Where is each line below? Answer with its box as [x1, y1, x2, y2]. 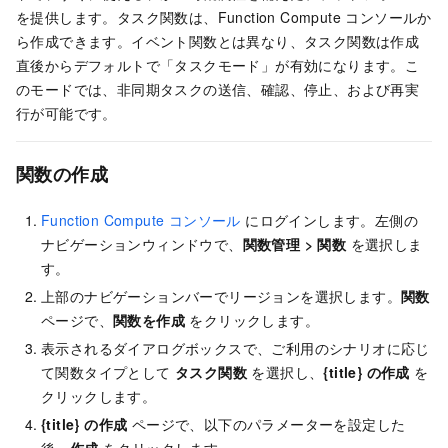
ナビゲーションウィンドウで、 [41, 234, 243, 255]
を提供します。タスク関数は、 [16, 7, 218, 27]
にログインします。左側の [240, 210, 419, 231]
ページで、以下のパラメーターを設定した [127, 414, 406, 435]
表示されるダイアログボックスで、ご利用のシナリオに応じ [41, 338, 430, 359]
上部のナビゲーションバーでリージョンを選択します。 [41, 286, 401, 307]
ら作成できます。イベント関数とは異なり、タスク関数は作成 [16, 31, 420, 51]
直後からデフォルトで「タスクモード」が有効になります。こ [16, 55, 420, 75]
